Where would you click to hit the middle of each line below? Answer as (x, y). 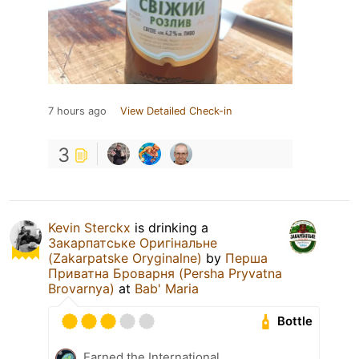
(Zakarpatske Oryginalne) (125, 258)
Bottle (295, 321)
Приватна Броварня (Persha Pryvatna (165, 273)
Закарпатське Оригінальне (133, 242)
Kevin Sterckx (89, 227)
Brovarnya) (81, 288)
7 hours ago (77, 111)
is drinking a (169, 227)
